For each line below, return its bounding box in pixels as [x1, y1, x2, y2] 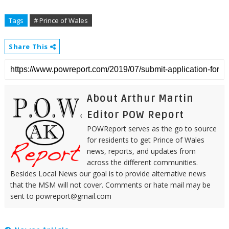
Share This [8, 41, 50, 51]
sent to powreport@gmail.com [10, 191, 111, 201]
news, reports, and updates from [86, 146, 196, 156]
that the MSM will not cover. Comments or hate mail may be [10, 179, 211, 190]
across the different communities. [86, 157, 198, 167]
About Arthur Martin [86, 92, 194, 105]
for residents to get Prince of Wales [86, 134, 204, 145]
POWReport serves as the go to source [86, 123, 217, 133]
